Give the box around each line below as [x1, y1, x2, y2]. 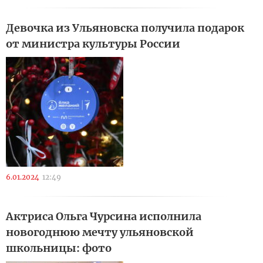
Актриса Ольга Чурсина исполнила [6, 210, 201, 223]
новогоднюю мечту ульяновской [6, 225, 194, 239]
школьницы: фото [6, 241, 112, 255]
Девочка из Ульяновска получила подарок [6, 21, 244, 35]
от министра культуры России [6, 37, 180, 50]
